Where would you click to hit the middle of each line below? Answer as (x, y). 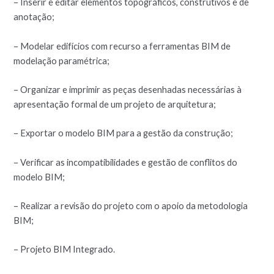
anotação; (34, 17)
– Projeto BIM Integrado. (65, 250)
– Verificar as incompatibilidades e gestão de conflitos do (126, 162)
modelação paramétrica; (62, 61)
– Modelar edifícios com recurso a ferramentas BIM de (122, 46)
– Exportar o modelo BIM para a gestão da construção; (124, 133)
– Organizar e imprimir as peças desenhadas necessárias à (128, 89)
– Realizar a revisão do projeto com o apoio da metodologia (131, 206)
